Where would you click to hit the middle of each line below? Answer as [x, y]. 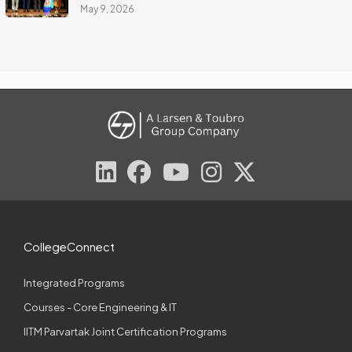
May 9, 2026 [107, 9]
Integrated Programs [74, 282]
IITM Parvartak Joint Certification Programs [125, 331]
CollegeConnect [69, 246]
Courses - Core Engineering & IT [100, 307]
